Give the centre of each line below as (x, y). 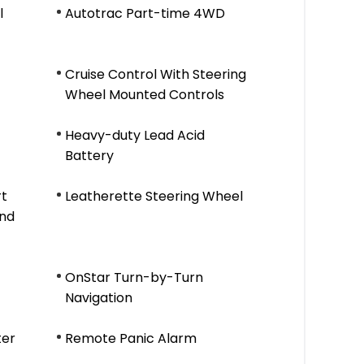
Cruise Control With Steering (156, 74)
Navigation (99, 298)
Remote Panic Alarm (131, 338)
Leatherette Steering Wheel (154, 196)
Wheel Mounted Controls (145, 95)
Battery (89, 156)
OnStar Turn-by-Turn (134, 277)
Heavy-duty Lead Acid (135, 135)
